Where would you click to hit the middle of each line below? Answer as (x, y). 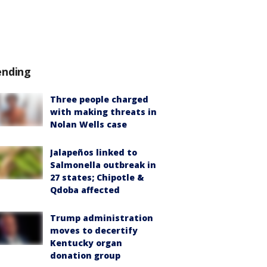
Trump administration (102, 218)
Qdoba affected (85, 190)
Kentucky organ (86, 243)
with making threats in (103, 112)
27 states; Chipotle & (97, 177)
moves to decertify (94, 230)
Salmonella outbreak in (103, 165)
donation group (85, 255)
